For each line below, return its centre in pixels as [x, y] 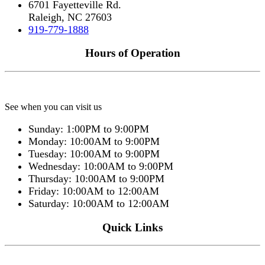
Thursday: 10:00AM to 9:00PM [96, 179]
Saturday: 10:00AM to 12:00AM [99, 203]
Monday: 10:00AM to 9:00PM [94, 141]
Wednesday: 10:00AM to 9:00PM [101, 166]
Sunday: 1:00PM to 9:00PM [89, 129]
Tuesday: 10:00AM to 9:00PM [94, 154]
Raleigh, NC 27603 [70, 17]
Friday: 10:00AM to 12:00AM [94, 191]
